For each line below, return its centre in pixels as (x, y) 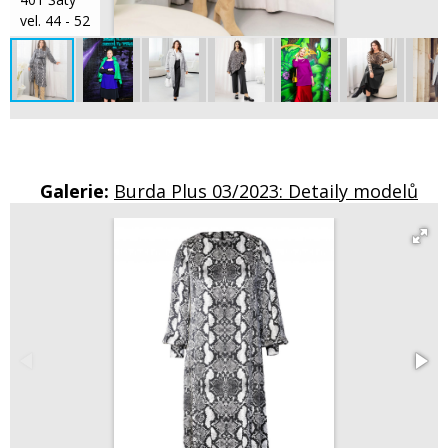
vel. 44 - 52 (55, 21)
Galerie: (77, 191)
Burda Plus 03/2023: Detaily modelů (266, 191)
